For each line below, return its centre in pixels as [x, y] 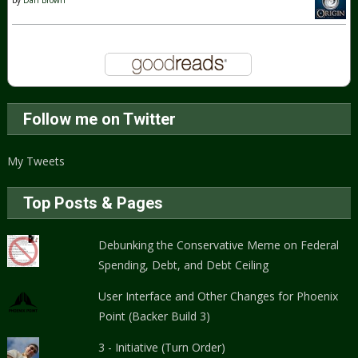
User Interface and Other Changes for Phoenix [219, 296]
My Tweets [36, 161]
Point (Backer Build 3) [155, 316]
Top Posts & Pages [93, 203]
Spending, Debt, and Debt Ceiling [184, 265]
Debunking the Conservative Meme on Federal [219, 245]
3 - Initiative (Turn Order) [162, 347]
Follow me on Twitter [100, 119]
